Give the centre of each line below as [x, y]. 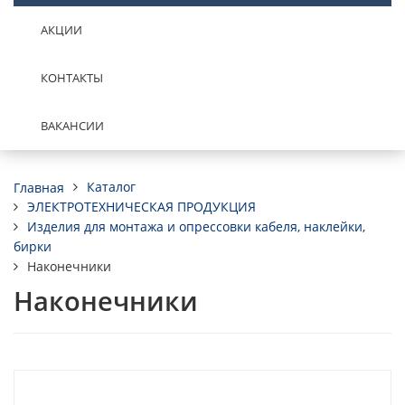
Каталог [111, 187]
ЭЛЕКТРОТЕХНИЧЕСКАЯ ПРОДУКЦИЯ [141, 207]
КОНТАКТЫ [72, 78]
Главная [39, 187]
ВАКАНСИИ [72, 126]
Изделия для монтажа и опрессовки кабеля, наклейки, [196, 226]
